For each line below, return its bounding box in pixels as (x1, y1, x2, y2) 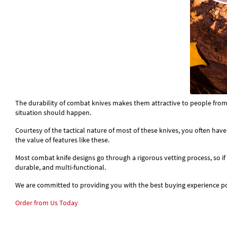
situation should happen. (15, 108, 91, 117)
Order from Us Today (15, 198, 78, 207)
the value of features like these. (15, 135, 109, 144)
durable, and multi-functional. (15, 163, 106, 172)
